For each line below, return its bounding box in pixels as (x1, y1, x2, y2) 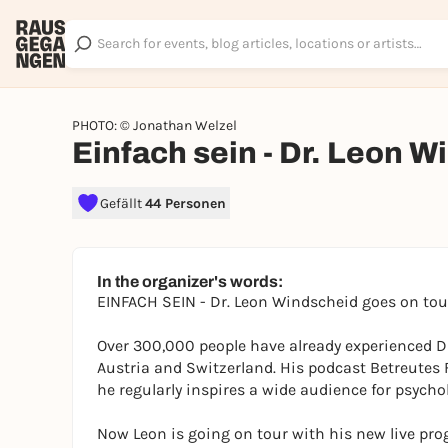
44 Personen (145, 194, 226, 212)
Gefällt (100, 194, 145, 212)
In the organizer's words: (97, 273, 283, 290)
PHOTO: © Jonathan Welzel (72, 117, 237, 134)
